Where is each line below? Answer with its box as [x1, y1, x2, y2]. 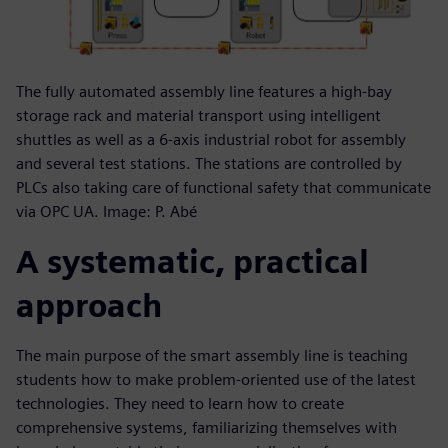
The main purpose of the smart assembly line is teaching [16, 346, 408, 366]
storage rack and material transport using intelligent [16, 106, 381, 126]
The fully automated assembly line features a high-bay [16, 82, 392, 102]
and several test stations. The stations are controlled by [16, 154, 402, 174]
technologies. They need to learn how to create [16, 394, 344, 414]
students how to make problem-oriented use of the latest [16, 370, 416, 390]
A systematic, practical [16, 242, 369, 282]
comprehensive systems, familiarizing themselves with [16, 418, 397, 438]
